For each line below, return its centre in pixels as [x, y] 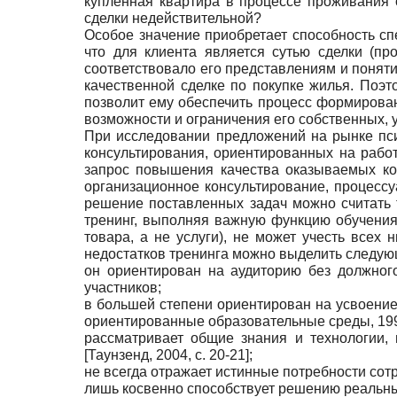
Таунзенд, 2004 [138, 354]
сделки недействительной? [173, 18]
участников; [123, 287]
